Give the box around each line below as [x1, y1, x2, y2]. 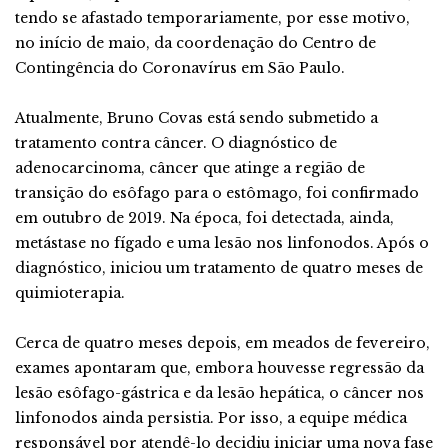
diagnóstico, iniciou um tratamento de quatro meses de [15, 259, 423, 277]
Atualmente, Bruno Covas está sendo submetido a [15, 109, 378, 127]
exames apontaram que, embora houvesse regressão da [15, 359, 424, 377]
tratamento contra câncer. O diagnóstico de [15, 134, 337, 152]
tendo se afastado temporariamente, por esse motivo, [15, 9, 410, 27]
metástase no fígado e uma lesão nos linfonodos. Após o [15, 234, 429, 252]
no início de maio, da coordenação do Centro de [15, 34, 376, 52]
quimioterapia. [15, 284, 125, 302]
